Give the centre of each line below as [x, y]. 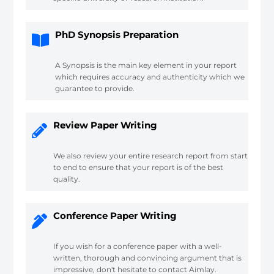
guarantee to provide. [95, 88]
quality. [67, 179]
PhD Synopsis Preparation [117, 34]
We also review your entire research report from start [151, 155]
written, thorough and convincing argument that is [148, 257]
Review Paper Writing [106, 125]
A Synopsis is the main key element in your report [146, 65]
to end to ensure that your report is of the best [139, 167]
